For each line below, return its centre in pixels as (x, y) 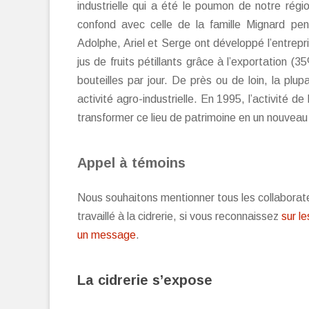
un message (107, 235)
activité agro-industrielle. (139, 99)
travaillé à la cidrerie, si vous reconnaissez (179, 216)
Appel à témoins (131, 163)
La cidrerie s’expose (145, 280)
